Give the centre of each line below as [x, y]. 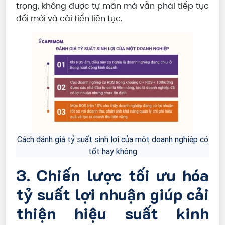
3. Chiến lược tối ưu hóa [113, 175]
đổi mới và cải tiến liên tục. [69, 19]
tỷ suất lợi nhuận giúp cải [113, 194]
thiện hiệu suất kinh [113, 213]
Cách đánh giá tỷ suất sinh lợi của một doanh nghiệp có [113, 139]
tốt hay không [113, 151]
